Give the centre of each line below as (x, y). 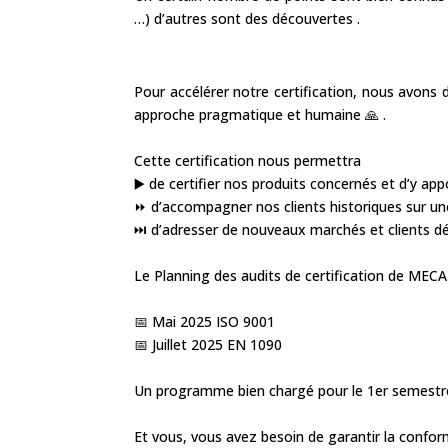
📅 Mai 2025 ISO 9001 (205, 321)
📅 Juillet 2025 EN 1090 (208, 344)
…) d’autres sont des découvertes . (247, 19)
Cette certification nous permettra (248, 160)
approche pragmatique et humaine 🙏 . (260, 114)
